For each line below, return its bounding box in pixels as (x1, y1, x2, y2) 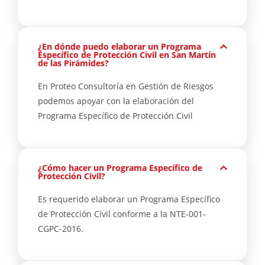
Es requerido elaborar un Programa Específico (38, 193, 220, 205)
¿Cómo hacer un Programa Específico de (38, 162, 202, 173)
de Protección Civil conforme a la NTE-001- (38, 208, 206, 219)
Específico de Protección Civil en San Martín (38, 49, 216, 60)
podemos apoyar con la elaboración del (38, 95, 194, 106)
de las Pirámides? (38, 57, 109, 69)
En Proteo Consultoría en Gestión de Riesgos (38, 80, 214, 92)
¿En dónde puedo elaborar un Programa (38, 41, 201, 52)
